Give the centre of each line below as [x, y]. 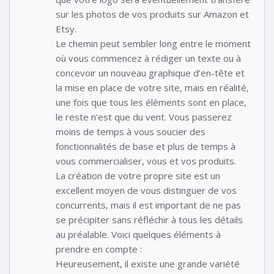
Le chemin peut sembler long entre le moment [153, 43]
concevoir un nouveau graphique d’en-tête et [150, 72]
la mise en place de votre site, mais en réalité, [152, 87]
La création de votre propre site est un [138, 175]
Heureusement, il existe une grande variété [148, 263]
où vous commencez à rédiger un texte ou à [148, 58]
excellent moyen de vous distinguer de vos [146, 190]
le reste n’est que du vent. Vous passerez [144, 117]
